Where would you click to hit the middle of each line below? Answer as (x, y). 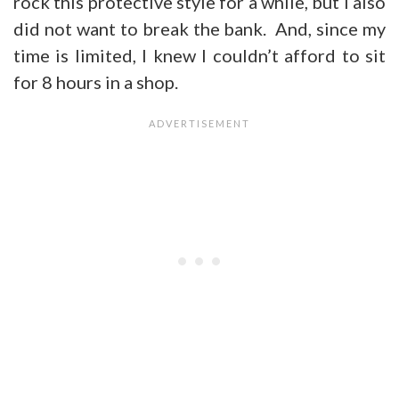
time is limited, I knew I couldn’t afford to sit (199, 55)
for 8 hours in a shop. (96, 81)
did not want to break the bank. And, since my (199, 28)
